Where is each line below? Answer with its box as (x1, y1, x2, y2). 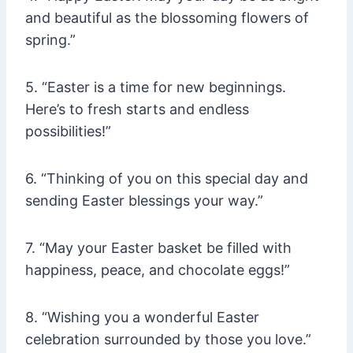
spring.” (25, 32, 76, 49)
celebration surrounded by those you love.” (25, 331, 311, 348)
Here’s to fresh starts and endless (25, 101, 249, 118)
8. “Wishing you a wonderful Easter (25, 309, 259, 326)
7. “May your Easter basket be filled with (25, 240, 292, 257)
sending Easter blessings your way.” (25, 192, 263, 210)
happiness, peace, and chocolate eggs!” (25, 262, 290, 279)
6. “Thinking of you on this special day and (25, 170, 308, 188)
